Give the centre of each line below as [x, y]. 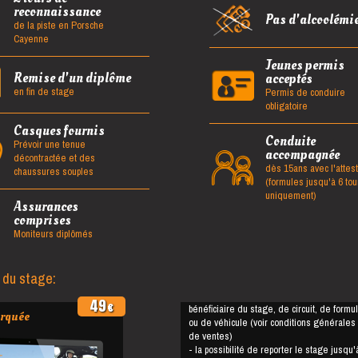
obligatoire [286, 105]
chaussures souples [53, 171]
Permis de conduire [305, 92]
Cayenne [31, 38]
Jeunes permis [304, 65]
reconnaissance [57, 11]
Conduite [290, 141]
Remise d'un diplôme [72, 78]
